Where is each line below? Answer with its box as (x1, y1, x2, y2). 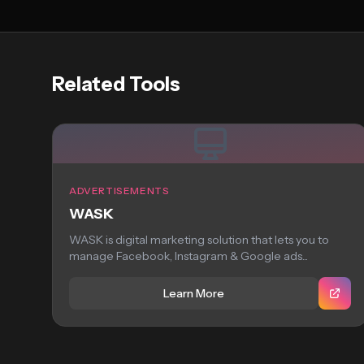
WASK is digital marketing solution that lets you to (69, 232, 329, 247)
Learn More (163, 286, 225, 301)
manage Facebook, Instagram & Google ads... (69, 249, 308, 263)
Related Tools (52, 72, 180, 96)
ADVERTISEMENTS (69, 184, 170, 197)
